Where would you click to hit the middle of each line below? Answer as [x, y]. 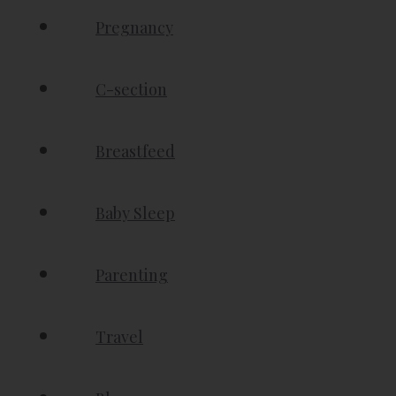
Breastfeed [135, 151]
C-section [131, 89]
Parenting [132, 275]
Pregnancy [134, 27]
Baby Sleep [135, 213]
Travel [119, 337]
